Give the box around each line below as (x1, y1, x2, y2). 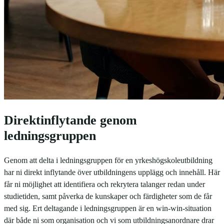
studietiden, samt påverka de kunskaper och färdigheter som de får (4, 191, 212, 200)
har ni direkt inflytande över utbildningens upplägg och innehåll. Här (4, 167, 220, 176)
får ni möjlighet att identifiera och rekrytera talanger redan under (4, 179, 205, 188)
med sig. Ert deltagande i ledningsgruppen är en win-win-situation (4, 203, 211, 212)
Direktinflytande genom (4, 112, 137, 127)
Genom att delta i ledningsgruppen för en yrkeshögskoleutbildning (4, 155, 212, 164)
